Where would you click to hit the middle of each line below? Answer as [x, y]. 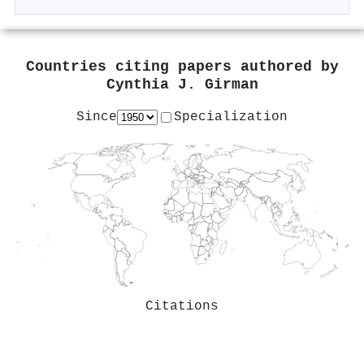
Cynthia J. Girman [182, 85]
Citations [182, 306]
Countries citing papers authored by [182, 67]
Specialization [231, 117]
